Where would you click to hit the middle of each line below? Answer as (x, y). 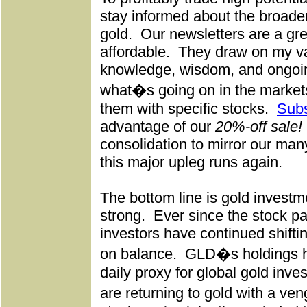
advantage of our (158, 126)
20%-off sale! (259, 126)
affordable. (137, 52)
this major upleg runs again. (191, 162)
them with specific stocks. (186, 109)
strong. (123, 216)
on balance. (138, 254)
